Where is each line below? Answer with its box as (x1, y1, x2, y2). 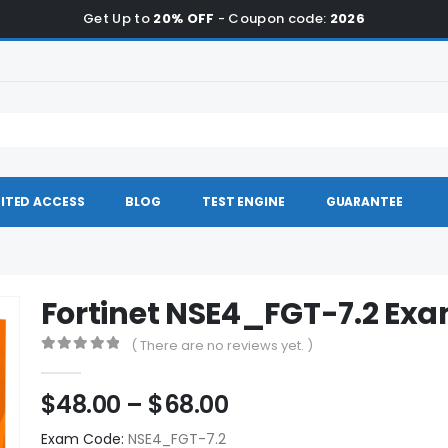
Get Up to (82, 9, 154, 28)
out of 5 (48, 355, 106, 369)
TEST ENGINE (202, 193, 285, 210)
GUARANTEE (325, 193, 403, 210)
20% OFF (153, 9, 215, 28)
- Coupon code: (214, 9, 330, 28)
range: (227, 410, 305, 444)
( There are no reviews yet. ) (130, 336, 313, 355)
